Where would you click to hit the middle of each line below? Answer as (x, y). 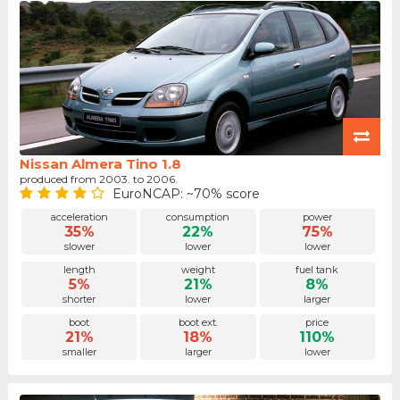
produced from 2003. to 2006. (101, 179)
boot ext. (198, 323)
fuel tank (317, 270)
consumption (198, 217)
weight (198, 270)
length (79, 270)
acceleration (79, 217)
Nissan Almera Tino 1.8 (100, 163)
